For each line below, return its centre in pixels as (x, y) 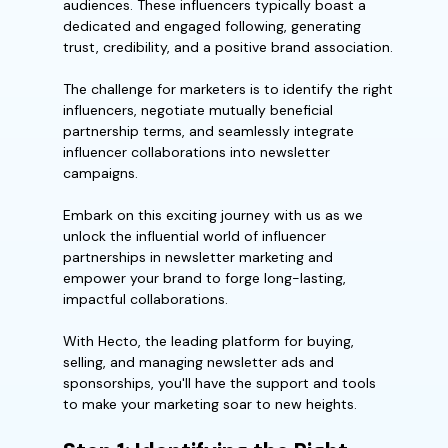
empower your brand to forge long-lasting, (204, 278)
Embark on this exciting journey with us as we (213, 215)
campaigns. (100, 173)
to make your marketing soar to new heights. (210, 404)
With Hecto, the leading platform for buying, (208, 341)
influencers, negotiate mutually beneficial (198, 110)
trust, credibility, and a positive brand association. (228, 47)
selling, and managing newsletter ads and (198, 362)
